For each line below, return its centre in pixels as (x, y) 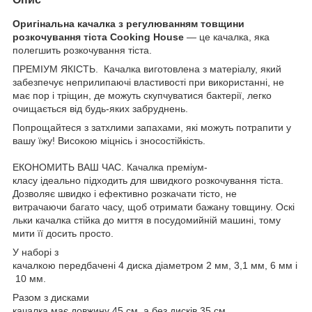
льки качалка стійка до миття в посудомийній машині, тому (147, 220)
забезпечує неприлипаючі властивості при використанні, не (148, 82)
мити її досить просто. (63, 233)
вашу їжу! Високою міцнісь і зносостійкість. (109, 140)
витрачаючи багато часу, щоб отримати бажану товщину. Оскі (154, 206)
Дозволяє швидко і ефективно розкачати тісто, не (125, 193)
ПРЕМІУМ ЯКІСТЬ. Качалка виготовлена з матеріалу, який (147, 69)
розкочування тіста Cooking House (100, 37)
